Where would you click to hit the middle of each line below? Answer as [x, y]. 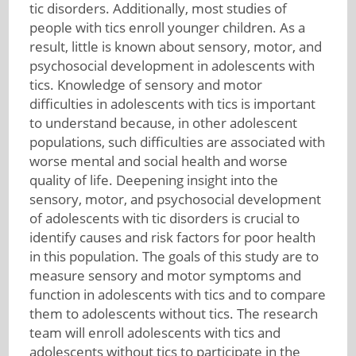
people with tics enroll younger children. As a [167, 27]
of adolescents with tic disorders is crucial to [164, 218]
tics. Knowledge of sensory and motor [145, 85]
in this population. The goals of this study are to [174, 256]
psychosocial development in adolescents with [172, 66]
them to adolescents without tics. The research [173, 313]
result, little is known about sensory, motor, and [175, 46]
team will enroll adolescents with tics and [155, 333]
